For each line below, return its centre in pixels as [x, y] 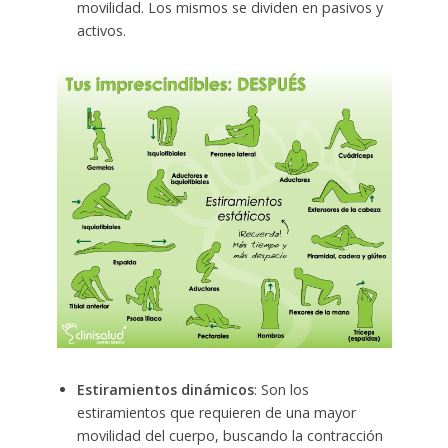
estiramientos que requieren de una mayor [216, 413]
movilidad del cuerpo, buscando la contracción [229, 436]
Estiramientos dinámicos [165, 390]
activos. [101, 31]
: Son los [281, 390]
